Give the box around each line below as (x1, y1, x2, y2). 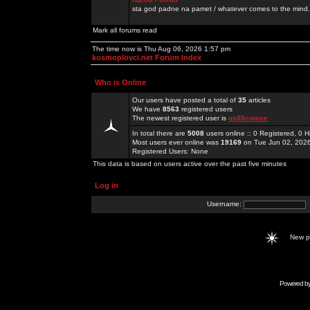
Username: (207, 200, 244, 208)
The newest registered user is (132, 114, 228, 122)
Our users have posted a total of (132, 96, 238, 104)
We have (132, 105, 163, 113)
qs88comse (228, 114, 268, 122)
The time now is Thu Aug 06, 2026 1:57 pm (92, 45, 230, 53)
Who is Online (95, 78, 146, 86)
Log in (95, 181, 118, 190)
